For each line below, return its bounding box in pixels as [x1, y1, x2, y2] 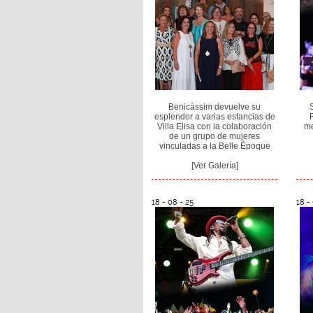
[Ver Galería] [191, 161, 238, 171]
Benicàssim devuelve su [168, 102, 261, 112]
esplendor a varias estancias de [154, 112, 275, 122]
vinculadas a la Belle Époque [159, 141, 270, 152]
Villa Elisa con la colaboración [157, 122, 272, 132]
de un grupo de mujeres [169, 131, 261, 142]
